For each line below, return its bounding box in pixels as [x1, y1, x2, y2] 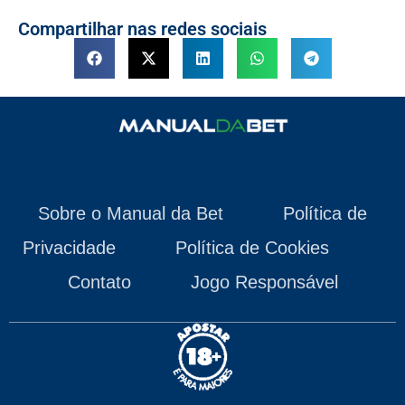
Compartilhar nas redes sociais [18, 17, 267, 40]
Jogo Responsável [190, 271, 338, 292]
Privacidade [22, 237, 116, 258]
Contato [67, 271, 131, 292]
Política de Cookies [174, 237, 329, 258]
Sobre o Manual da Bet [38, 202, 223, 223]
